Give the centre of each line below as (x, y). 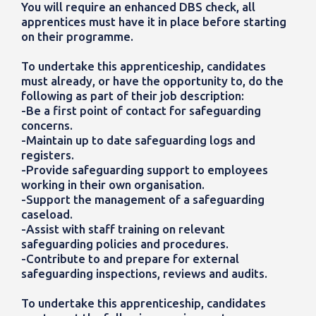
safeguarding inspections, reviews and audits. (144, 274)
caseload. (47, 214)
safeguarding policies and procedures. (125, 244)
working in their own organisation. (113, 185)
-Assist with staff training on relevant (123, 229)
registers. (48, 155)
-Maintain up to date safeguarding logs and (138, 140)
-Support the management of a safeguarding (143, 200)
